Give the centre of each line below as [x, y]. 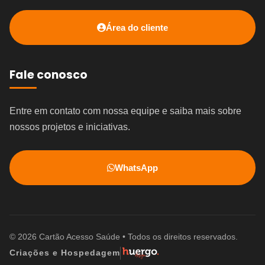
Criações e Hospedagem [65, 253]
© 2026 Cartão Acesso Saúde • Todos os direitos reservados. [124, 236]
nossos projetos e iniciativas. [70, 127]
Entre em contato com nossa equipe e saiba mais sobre [125, 111]
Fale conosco [49, 75]
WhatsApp [136, 167]
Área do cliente [137, 27]
